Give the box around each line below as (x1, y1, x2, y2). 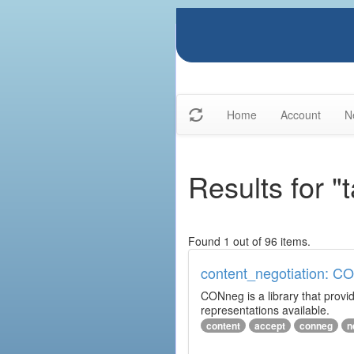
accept (254, 318, 285, 333)
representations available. (201, 302, 330, 318)
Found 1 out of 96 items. (188, 233, 311, 249)
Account (281, 107, 321, 122)
